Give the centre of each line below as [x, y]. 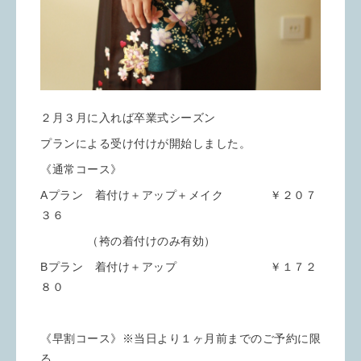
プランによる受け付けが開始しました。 [145, 143]
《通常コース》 [81, 169]
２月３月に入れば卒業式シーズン [128, 118]
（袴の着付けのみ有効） [128, 241]
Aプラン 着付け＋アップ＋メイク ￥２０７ [178, 195]
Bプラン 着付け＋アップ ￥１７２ [178, 267]
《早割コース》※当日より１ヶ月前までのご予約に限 [180, 338]
